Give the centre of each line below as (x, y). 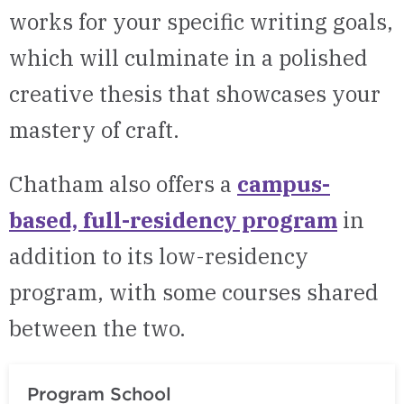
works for (61, 22)
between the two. (97, 328)
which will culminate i (125, 58)
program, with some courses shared (194, 292)
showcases (271, 94)
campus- (284, 184)
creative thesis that (112, 94)
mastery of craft (91, 130)
